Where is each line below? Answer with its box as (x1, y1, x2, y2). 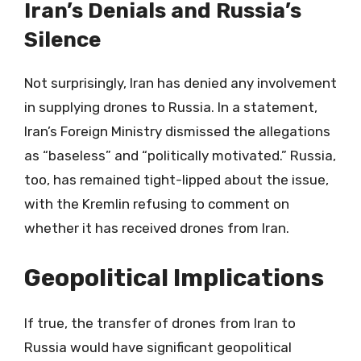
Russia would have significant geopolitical (24, 338, 292, 355)
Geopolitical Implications (24, 263, 324, 293)
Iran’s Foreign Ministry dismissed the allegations (24, 123, 330, 139)
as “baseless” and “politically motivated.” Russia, (24, 147, 336, 164)
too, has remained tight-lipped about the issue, (24, 172, 329, 188)
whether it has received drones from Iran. (24, 220, 289, 236)
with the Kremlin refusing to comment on (24, 196, 289, 212)
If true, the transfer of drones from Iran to (24, 314, 296, 331)
